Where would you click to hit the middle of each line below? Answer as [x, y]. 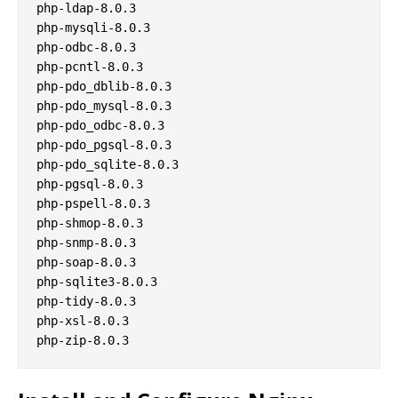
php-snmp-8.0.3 [86, 243]
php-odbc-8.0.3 [86, 48]
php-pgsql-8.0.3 [90, 184]
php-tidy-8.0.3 [86, 302]
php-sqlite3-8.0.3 [97, 282]
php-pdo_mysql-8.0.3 [104, 106]
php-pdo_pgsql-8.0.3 [104, 145]
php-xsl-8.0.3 [83, 321]
